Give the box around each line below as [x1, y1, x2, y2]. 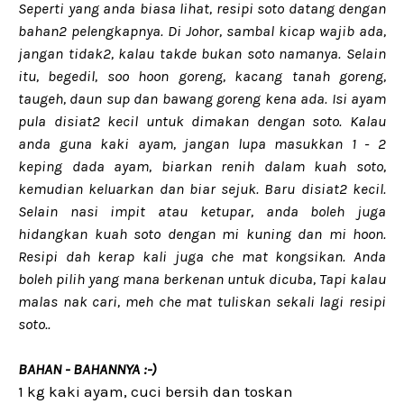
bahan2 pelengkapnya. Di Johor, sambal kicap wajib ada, [18, 22, 386, 40]
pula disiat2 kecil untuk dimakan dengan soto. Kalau [18, 112, 386, 130]
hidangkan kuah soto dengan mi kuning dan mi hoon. [18, 225, 386, 243]
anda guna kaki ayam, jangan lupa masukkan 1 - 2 [18, 134, 386, 152]
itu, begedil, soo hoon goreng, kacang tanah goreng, [18, 67, 386, 85]
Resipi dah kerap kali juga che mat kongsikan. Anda [18, 247, 386, 265]
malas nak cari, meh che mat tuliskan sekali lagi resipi [18, 292, 386, 310]
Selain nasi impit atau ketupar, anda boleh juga [18, 202, 386, 220]
